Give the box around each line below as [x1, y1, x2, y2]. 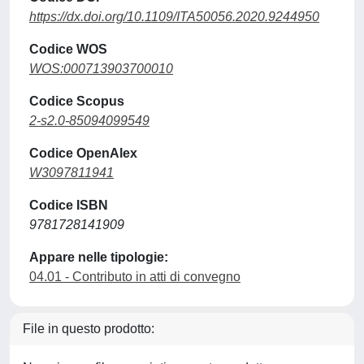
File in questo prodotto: [23, 322, 154, 336]
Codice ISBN [29, 198, 108, 212]
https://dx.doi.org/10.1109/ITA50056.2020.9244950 [29, 10, 319, 24]
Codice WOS [29, 42, 107, 56]
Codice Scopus [29, 94, 124, 108]
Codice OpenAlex [29, 146, 137, 160]
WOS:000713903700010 [29, 62, 173, 76]
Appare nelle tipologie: [29, 250, 168, 264]
